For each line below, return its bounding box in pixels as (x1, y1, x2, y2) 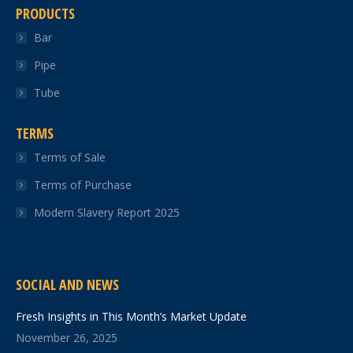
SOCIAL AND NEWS (16, 275, 119, 295)
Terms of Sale (34, 150, 106, 165)
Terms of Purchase (34, 177, 132, 193)
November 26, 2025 (16, 330, 117, 346)
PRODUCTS (16, 4, 75, 24)
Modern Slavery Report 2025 (34, 205, 180, 221)
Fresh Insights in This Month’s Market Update (16, 309, 247, 325)
